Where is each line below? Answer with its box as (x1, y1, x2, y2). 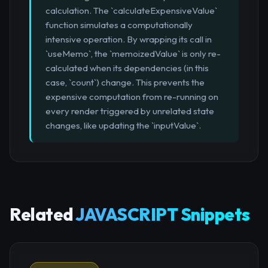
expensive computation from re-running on (45, 91, 218, 103)
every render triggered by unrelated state (45, 105, 214, 117)
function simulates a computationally (45, 19, 193, 31)
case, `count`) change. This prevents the (45, 77, 205, 89)
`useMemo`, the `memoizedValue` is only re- (45, 48, 221, 60)
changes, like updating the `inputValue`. (45, 120, 201, 132)
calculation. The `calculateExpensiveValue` (45, 5, 217, 17)
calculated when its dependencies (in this (45, 62, 209, 74)
